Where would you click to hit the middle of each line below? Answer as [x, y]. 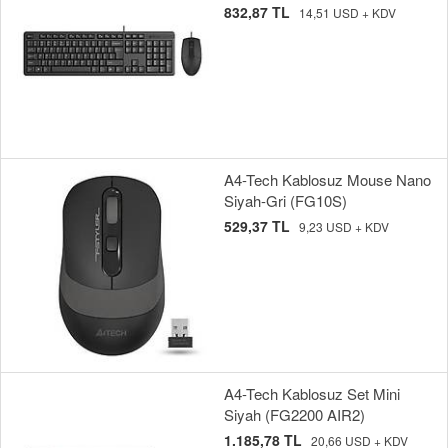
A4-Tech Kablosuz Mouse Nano [327, 180]
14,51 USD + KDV [347, 13]
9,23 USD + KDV [344, 227]
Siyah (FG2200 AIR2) [294, 415]
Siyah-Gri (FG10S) [285, 201]
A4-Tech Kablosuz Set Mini [312, 394]
